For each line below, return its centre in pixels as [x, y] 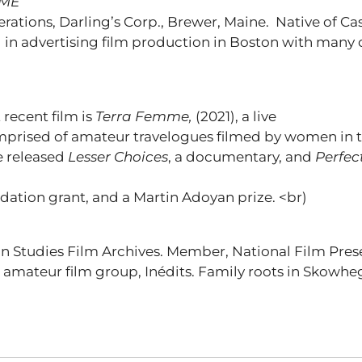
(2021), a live [236, 116]
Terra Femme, [145, 116]
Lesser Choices [118, 157]
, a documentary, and [242, 157]
